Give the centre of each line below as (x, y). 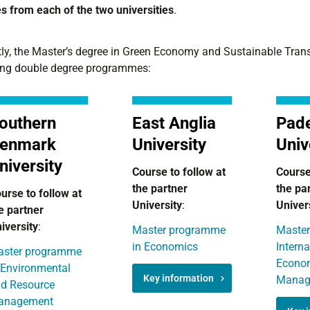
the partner (159, 189)
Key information (178, 278)
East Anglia (174, 123)
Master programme (179, 230)
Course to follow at (179, 172)
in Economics (165, 247)
